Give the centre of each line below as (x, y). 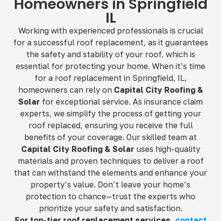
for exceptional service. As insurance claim (121, 101)
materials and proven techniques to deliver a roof (110, 161)
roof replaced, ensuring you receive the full (110, 125)
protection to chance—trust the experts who (110, 196)
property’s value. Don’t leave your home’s (110, 184)
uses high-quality (167, 149)
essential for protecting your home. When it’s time (110, 66)
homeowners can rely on (66, 90)
